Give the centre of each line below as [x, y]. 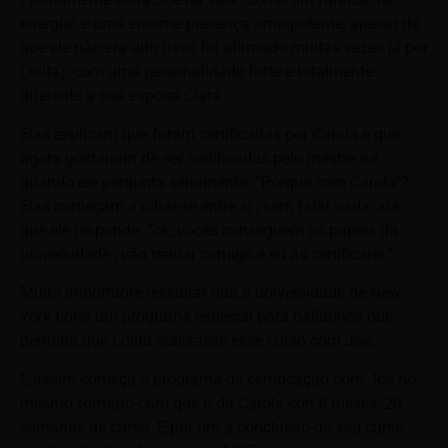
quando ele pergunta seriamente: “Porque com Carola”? [214, 182]
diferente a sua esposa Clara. [122, 96]
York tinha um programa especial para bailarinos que [206, 317]
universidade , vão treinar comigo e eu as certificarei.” [206, 254]
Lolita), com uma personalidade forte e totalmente [196, 72]
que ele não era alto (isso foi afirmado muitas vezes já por [224, 48]
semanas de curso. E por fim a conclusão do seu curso [212, 427]
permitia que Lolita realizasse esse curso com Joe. [197, 341]
